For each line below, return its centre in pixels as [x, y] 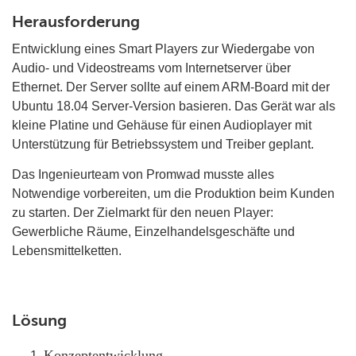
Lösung [39, 321]
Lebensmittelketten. [67, 251]
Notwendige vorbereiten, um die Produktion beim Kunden [173, 194]
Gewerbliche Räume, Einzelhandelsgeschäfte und [153, 232]
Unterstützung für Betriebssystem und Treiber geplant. [163, 145]
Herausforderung [78, 22]
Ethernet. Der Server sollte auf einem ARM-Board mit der [171, 87]
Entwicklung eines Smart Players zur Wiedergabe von [163, 49]
